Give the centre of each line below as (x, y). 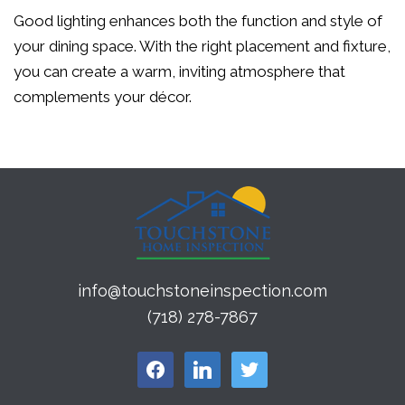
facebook (164, 363)
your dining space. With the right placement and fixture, (202, 46)
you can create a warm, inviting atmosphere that (179, 71)
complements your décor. (103, 97)
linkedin (206, 363)
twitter (248, 363)
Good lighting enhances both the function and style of (198, 21)
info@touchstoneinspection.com (202, 291)
